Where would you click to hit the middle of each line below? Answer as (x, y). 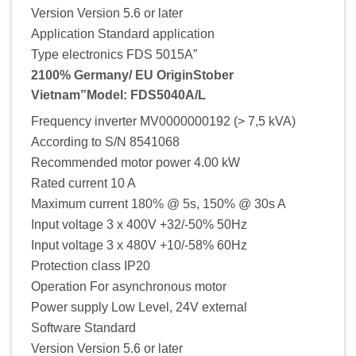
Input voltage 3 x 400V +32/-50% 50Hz (139, 224)
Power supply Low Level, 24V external (139, 307)
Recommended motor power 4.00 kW (135, 162)
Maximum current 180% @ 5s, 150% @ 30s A (159, 203)
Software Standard (83, 327)
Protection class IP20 (91, 265)
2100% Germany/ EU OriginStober (132, 75)
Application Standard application (123, 33)
